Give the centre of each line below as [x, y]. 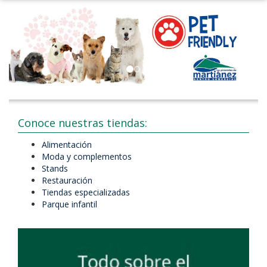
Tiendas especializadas [86, 192]
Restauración [67, 180]
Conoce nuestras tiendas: [83, 122]
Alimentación [67, 144]
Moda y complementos [87, 156]
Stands [55, 168]
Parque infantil [69, 204]
